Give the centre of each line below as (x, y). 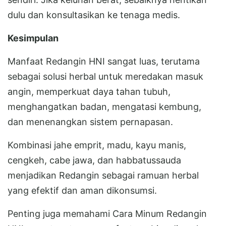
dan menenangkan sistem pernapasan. (90, 122)
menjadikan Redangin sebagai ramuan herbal (103, 175)
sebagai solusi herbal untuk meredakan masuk (105, 76)
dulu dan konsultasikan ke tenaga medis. (94, 15)
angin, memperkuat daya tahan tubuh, (89, 91)
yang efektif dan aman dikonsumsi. (82, 190)
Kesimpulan (33, 38)
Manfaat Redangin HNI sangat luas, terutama (104, 61)
